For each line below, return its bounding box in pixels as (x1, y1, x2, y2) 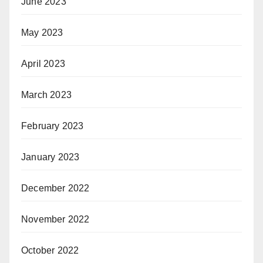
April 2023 (21, 58, 65, 69)
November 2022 (21, 214, 90, 224)
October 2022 (21, 245, 79, 255)
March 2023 (21, 89, 72, 100)
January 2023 (21, 151, 80, 162)
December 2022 (21, 183, 90, 193)
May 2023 (21, 27, 63, 38)
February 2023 (21, 120, 84, 131)
